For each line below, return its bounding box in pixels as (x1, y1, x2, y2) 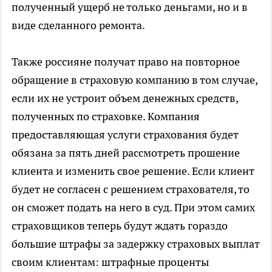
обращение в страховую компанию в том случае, (12, 73, 257, 87)
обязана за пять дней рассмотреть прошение (12, 146, 240, 160)
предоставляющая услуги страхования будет (12, 127, 239, 142)
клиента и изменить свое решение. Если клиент (12, 164, 254, 178)
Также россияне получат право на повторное (12, 55, 240, 69)
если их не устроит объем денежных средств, (12, 91, 238, 106)
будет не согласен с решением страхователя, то (12, 182, 250, 197)
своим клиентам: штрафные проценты (12, 255, 209, 270)
